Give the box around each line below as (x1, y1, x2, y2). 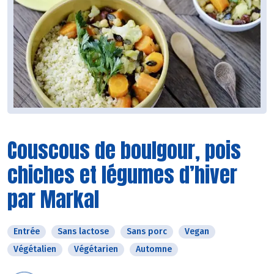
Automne (136, 244, 172, 255)
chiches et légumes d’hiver (7, 159, 237, 191)
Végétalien (13, 244, 56, 255)
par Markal (7, 183, 99, 215)
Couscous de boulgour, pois (7, 135, 241, 166)
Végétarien (74, 244, 118, 255)
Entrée (13, 226, 40, 237)
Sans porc (127, 226, 167, 237)
